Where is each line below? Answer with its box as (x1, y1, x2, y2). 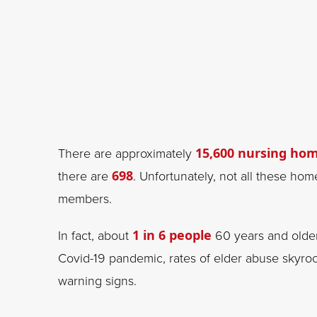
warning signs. (58, 272, 137, 289)
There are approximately (58, 144, 195, 161)
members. (58, 190, 112, 207)
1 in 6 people (132, 226, 212, 243)
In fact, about (58, 226, 132, 243)
